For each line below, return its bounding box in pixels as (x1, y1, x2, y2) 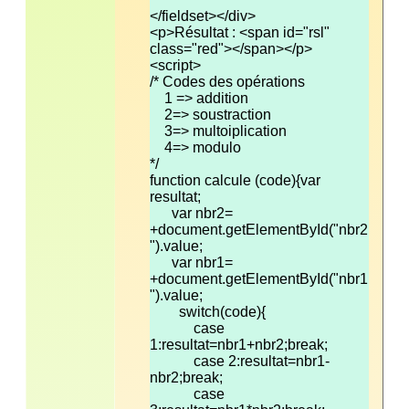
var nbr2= (150, 204, 233, 221)
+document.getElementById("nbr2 (150, 221, 368, 237)
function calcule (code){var (150, 172, 320, 188)
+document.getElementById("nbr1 (150, 270, 368, 287)
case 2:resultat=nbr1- (150, 352, 330, 369)
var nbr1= (150, 254, 233, 270)
